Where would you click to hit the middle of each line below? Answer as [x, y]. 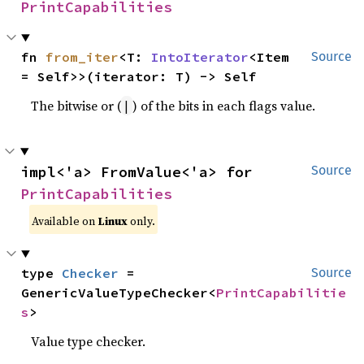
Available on [65, 221]
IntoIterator [200, 57]
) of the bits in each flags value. [224, 106]
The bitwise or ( [76, 106]
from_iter [82, 57]
